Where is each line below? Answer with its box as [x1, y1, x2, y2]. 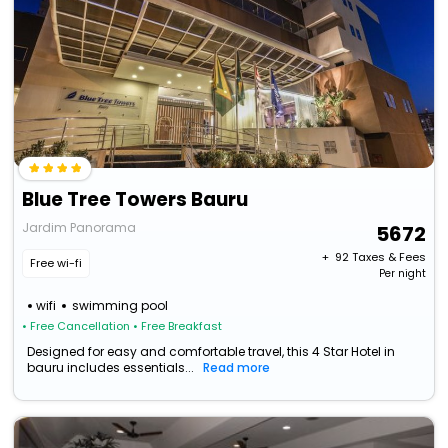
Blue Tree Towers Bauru [22, 186, 249, 214]
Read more [203, 359, 271, 377]
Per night [378, 266, 426, 282]
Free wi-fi [30, 255, 83, 272]
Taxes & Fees [351, 249, 426, 266]
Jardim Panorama [22, 219, 137, 237]
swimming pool [72, 297, 169, 315]
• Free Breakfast [133, 318, 223, 335]
